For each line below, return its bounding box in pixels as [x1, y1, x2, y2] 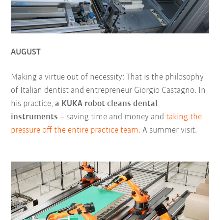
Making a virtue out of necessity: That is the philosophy [11, 72, 204, 82]
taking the [166, 112, 202, 122]
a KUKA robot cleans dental [55, 99, 158, 109]
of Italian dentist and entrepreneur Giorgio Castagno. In [11, 85, 206, 95]
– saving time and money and [58, 112, 166, 122]
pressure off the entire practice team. [11, 125, 141, 135]
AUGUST [11, 47, 41, 57]
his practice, [11, 99, 55, 109]
